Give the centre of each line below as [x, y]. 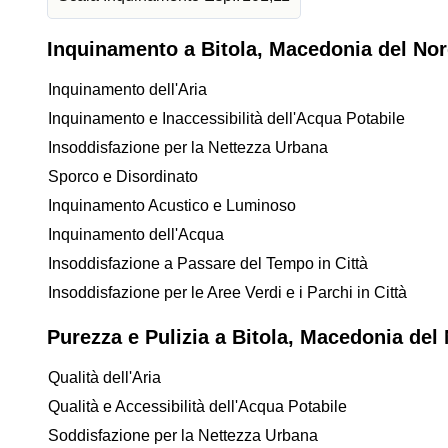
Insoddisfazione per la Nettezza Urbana [188, 147]
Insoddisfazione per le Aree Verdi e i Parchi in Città [227, 292]
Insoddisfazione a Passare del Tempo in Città [208, 263]
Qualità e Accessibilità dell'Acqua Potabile [197, 406]
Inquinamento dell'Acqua [136, 234]
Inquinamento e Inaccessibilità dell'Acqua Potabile [226, 118]
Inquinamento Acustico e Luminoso [172, 205]
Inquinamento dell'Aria [127, 89]
